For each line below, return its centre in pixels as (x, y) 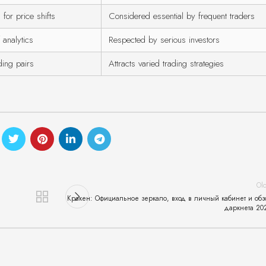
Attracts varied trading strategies (166, 64)
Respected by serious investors (164, 40)
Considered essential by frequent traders (182, 16)
